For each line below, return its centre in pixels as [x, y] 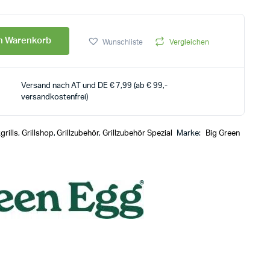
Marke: [190, 134]
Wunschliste [123, 42]
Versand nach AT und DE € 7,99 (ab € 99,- [95, 86]
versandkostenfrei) [55, 98]
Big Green [223, 134]
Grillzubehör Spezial [137, 134]
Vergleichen [189, 42]
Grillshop [37, 134]
